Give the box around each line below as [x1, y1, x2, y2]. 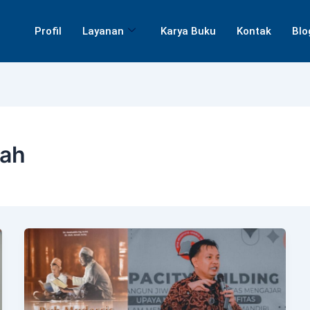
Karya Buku [160, 25, 216, 37]
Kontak [236, 25, 271, 37]
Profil [34, 25, 62, 37]
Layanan [82, 25, 124, 37]
